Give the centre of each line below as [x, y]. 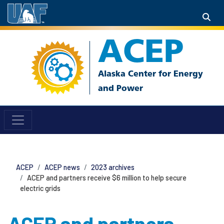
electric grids [40, 188]
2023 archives [113, 167]
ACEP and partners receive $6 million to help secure [107, 178]
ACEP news [62, 167]
